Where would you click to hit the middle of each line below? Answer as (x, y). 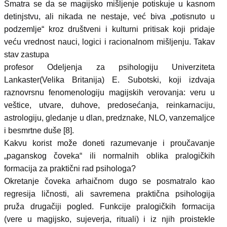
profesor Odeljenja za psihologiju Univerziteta (109, 67)
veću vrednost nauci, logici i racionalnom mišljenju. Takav (109, 42)
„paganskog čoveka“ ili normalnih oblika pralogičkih (109, 156)
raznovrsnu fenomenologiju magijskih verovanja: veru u (109, 92)
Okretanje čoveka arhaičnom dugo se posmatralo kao (109, 181)
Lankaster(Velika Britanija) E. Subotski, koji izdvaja (109, 80)
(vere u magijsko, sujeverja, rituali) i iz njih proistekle (109, 219)
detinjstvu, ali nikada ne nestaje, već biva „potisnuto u (109, 16)
